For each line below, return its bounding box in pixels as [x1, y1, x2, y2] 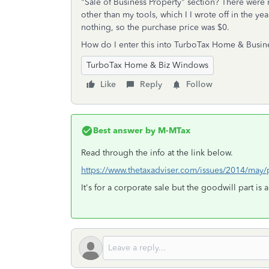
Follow [186, 79, 213, 89]
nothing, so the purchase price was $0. [81, 22, 232, 32]
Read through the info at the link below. [81, 148, 233, 158]
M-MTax [156, 125, 190, 136]
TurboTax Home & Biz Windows [86, 60, 208, 70]
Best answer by [93, 125, 156, 136]
